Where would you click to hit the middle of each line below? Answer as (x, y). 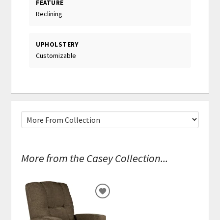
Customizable (56, 56)
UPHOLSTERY (57, 44)
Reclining (49, 14)
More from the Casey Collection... (95, 158)
